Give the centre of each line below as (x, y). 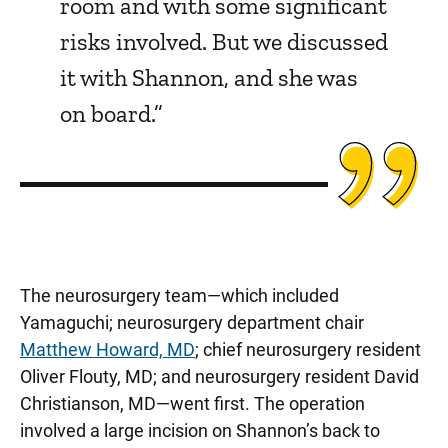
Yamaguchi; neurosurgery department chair (192, 322)
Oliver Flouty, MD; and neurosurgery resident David (219, 376)
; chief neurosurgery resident (308, 349)
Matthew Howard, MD (107, 349)
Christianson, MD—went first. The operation (192, 403)
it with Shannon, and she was (209, 77)
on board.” (111, 113)
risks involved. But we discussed (224, 41)
